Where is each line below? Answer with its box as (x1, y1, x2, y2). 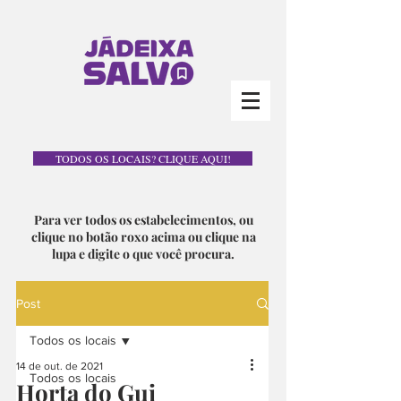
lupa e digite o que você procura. (52, 245, 235, 262)
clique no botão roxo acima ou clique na (30, 228, 256, 245)
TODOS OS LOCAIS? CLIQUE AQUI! (55, 151, 231, 166)
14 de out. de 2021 (16, 360, 103, 372)
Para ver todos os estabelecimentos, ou (33, 211, 253, 228)
